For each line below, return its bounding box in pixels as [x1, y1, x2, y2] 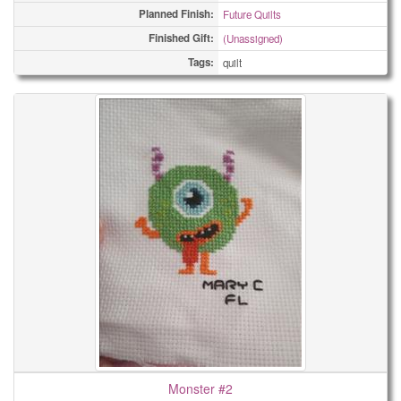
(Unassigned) [223, 31, 283, 46]
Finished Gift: [149, 30, 214, 46]
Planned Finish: [139, 6, 214, 21]
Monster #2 [168, 380, 233, 397]
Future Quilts [223, 7, 281, 21]
